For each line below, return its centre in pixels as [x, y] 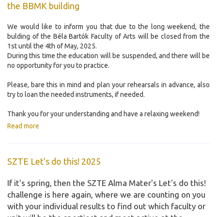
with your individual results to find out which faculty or [106, 206]
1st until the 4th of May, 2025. [52, 46]
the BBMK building [43, 6]
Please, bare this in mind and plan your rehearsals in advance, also [108, 85]
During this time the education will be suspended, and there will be [108, 56]
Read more [23, 126]
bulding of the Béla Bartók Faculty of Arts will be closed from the [108, 37]
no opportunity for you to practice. [58, 66]
